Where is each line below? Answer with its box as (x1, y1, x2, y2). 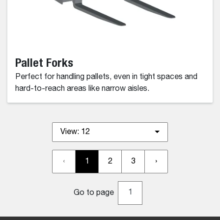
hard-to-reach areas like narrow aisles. (15, 84, 149, 93)
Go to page (74, 189, 114, 197)
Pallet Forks (15, 55, 73, 69)
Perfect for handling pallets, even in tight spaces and (15, 73, 197, 81)
